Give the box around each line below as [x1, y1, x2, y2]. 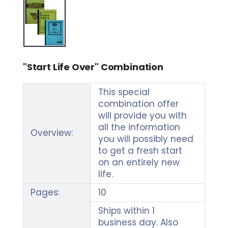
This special [98, 86, 150, 99]
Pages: [30, 186, 60, 199]
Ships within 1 [98, 205, 155, 217]
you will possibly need [98, 133, 193, 146]
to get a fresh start [98, 145, 182, 157]
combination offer [98, 98, 179, 110]
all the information [98, 121, 180, 134]
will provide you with [98, 109, 187, 122]
